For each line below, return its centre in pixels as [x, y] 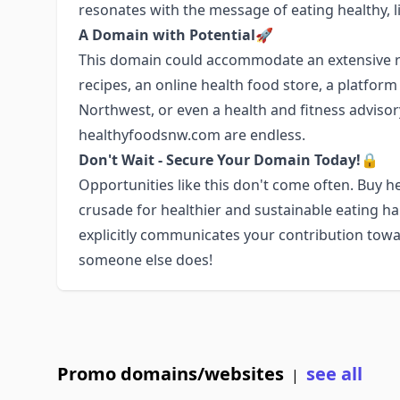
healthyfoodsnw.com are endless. [192, 135]
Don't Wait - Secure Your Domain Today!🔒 [229, 160]
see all [334, 374]
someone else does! [146, 260]
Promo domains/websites [171, 374]
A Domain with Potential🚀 [176, 35]
